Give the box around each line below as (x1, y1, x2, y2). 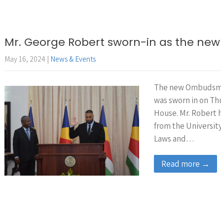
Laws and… (154, 133, 194, 144)
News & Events (50, 54, 96, 64)
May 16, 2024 (4, 54, 45, 64)
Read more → (161, 158, 210, 169)
